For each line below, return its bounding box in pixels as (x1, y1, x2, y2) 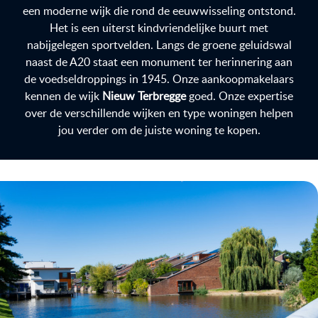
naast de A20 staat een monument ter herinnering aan (26, 54, 292, 70)
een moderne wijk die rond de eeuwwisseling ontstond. (22, 3, 296, 18)
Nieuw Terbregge (102, 88, 186, 104)
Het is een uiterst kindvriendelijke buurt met (50, 20, 268, 35)
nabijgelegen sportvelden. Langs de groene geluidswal (26, 37, 292, 53)
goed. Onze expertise (186, 88, 293, 104)
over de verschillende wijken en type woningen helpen (25, 105, 293, 121)
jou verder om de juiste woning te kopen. (57, 122, 261, 138)
